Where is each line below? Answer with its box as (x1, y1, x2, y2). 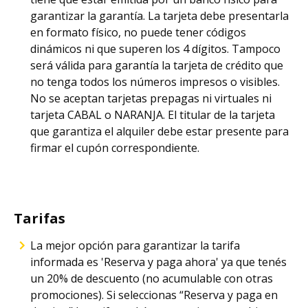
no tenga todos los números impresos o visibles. (30, 74, 280, 89)
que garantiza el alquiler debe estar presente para (30, 124, 289, 139)
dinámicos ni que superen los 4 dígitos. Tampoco (30, 41, 280, 56)
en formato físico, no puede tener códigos (30, 25, 246, 40)
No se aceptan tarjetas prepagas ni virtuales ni (30, 91, 272, 106)
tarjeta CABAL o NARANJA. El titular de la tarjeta (30, 107, 275, 122)
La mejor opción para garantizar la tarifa (30, 238, 240, 253)
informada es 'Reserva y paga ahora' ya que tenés (30, 254, 287, 269)
